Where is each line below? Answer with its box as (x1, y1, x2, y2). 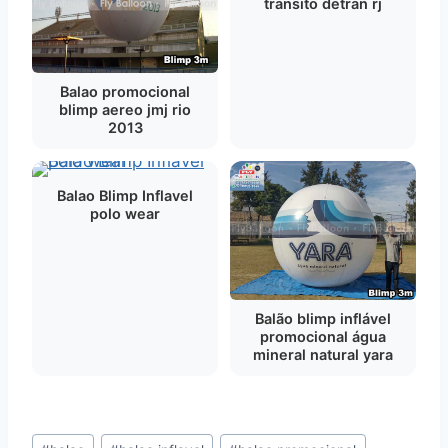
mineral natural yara (253, 346, 393, 363)
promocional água (260, 328, 386, 345)
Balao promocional (60, 82, 190, 100)
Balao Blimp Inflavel (57, 186, 193, 204)
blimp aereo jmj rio (59, 100, 191, 118)
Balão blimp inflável (255, 310, 391, 327)
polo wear (90, 204, 160, 222)
